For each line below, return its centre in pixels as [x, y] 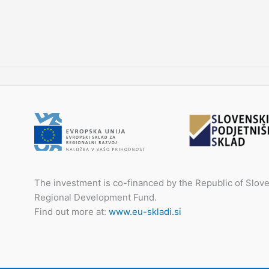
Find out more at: [72, 212]
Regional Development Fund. [96, 198]
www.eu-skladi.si [145, 212]
